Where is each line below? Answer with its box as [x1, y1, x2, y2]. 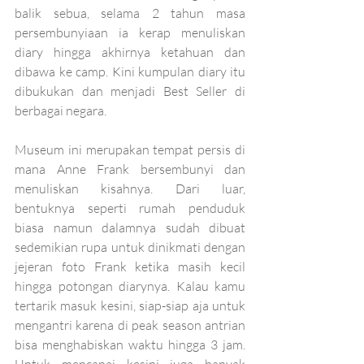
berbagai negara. [15, 102, 109, 119]
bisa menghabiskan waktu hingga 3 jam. [15, 336, 245, 353]
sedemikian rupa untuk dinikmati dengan [15, 238, 245, 255]
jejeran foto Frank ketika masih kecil [15, 258, 245, 275]
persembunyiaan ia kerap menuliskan [15, 24, 245, 41]
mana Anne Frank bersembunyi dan [15, 160, 245, 177]
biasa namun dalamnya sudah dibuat [15, 219, 245, 236]
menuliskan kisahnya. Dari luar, [15, 180, 245, 197]
